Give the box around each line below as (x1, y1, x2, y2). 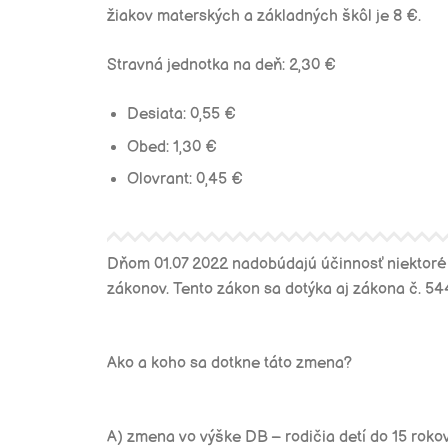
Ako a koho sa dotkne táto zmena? (107, 354, 352, 373)
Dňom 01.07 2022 (107, 255, 228, 274)
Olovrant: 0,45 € (127, 170, 243, 189)
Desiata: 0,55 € (127, 105, 236, 124)
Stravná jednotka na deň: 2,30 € (107, 56, 336, 75)
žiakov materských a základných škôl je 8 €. (107, 7, 421, 26)
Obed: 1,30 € (127, 137, 217, 157)
